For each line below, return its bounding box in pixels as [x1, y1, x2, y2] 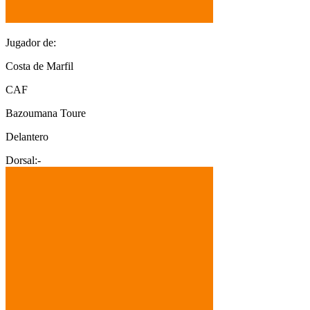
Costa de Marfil [6, 60, 73, 72]
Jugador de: [6, 36, 56, 48]
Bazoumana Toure [6, 107, 86, 119]
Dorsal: [6, 154, 37, 166]
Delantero [6, 130, 48, 143]
